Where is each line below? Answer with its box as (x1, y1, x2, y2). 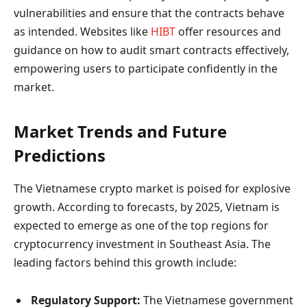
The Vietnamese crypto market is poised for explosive (14, 180, 291, 196)
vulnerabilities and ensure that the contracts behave (14, 5, 284, 21)
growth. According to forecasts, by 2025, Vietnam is (14, 199, 280, 214)
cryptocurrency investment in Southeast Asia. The (14, 236, 271, 251)
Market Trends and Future (14, 119, 227, 143)
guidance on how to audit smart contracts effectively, (14, 42, 289, 58)
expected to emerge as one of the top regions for (14, 217, 269, 233)
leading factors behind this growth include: (14, 254, 236, 270)
